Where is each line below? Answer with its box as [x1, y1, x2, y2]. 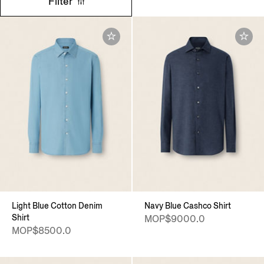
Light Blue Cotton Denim [12, 200, 103, 212]
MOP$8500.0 [12, 225, 71, 237]
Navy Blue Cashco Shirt [144, 200, 231, 212]
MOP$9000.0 [144, 213, 205, 226]
